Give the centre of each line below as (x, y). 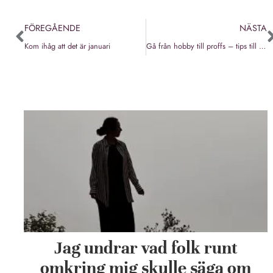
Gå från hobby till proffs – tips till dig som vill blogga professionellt (262, 47)
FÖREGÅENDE (52, 28)
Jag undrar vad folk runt (146, 248)
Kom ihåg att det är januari (67, 47)
